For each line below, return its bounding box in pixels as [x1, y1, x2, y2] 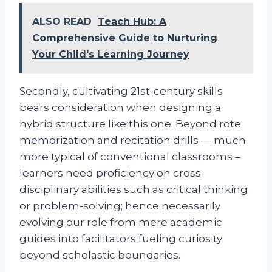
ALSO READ [32, 15, 92, 27]
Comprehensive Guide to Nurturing [32, 32, 217, 44]
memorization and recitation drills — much [19, 134, 246, 146]
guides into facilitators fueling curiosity [19, 232, 222, 245]
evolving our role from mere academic [19, 216, 222, 228]
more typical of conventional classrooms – [19, 150, 240, 163]
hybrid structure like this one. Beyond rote [19, 117, 241, 130]
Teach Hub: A [98, 15, 166, 27]
